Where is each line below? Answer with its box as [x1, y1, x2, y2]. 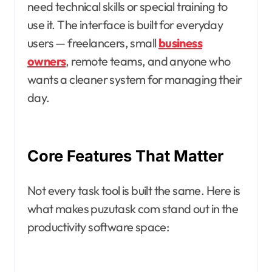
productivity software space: [27, 219, 169, 235]
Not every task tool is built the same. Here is [27, 183, 240, 199]
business [158, 35, 203, 51]
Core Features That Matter [27, 146, 223, 166]
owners [27, 53, 66, 69]
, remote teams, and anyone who [66, 53, 231, 69]
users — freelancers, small [27, 35, 158, 51]
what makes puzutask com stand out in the [27, 201, 238, 217]
